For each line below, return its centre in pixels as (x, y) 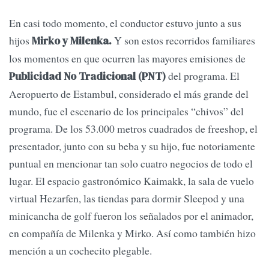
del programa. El (203, 76)
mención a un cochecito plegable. (80, 251)
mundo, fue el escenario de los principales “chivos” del (126, 111)
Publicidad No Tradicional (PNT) (87, 77)
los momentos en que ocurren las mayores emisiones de (127, 59)
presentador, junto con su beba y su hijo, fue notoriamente (132, 146)
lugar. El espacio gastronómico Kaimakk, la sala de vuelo (131, 181)
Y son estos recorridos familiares (183, 41)
